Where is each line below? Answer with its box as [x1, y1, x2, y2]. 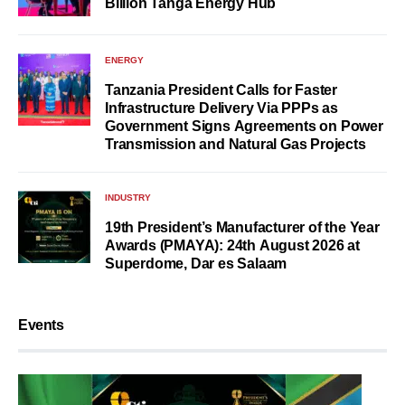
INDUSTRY [105, 193, 151, 203]
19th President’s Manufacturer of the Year [105, 220, 380, 236]
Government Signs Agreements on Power [105, 118, 383, 135]
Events [18, 317, 64, 334]
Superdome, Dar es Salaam [105, 256, 287, 272]
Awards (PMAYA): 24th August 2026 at [105, 238, 360, 254]
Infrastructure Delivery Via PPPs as [105, 100, 338, 117]
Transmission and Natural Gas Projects [105, 137, 366, 153]
